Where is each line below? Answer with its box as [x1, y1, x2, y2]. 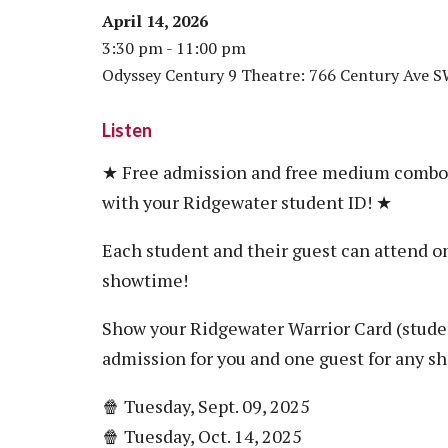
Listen [102, 119, 152, 142]
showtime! [102, 267, 188, 292]
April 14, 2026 [102, 10, 208, 33]
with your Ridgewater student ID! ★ [102, 189, 392, 214]
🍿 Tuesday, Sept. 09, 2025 [102, 393, 310, 418]
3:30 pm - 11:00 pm [102, 37, 246, 60]
